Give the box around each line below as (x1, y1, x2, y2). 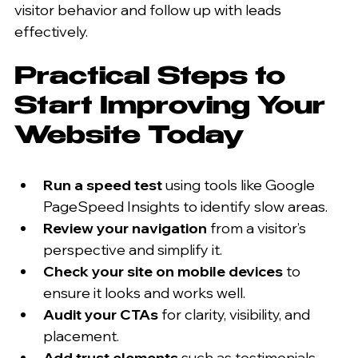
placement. (43, 326, 125, 345)
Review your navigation (43, 218, 207, 237)
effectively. (14, 22, 88, 41)
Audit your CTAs (43, 304, 158, 324)
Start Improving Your (14, 95, 332, 121)
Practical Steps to (14, 66, 292, 91)
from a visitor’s (207, 218, 309, 237)
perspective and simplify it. (43, 240, 229, 259)
